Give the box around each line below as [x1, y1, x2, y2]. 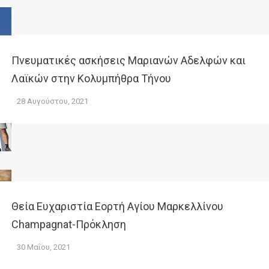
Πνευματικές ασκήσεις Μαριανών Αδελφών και [11, 54, 246, 67]
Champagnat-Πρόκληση [11, 218, 126, 231]
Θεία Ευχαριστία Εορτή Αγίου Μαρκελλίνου [11, 200, 223, 213]
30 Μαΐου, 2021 [17, 243, 70, 252]
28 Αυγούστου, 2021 [17, 97, 88, 106]
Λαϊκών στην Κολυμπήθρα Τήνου [11, 72, 171, 85]
